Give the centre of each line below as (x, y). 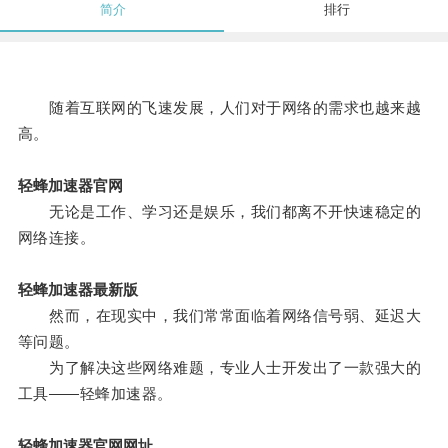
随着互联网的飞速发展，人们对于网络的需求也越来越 (219, 108)
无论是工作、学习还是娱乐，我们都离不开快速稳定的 (219, 212)
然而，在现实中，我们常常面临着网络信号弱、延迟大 (219, 316)
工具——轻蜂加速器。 (95, 394)
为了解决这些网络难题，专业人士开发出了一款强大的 (219, 368)
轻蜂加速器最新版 (77, 290)
